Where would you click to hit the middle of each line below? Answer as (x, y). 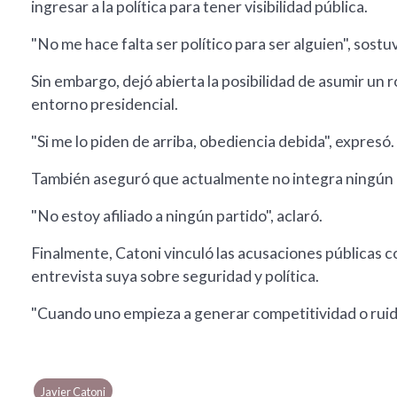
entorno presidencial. (105, 105)
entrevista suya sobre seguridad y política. (175, 276)
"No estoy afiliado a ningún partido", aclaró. (177, 216)
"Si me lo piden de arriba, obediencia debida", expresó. (213, 142)
